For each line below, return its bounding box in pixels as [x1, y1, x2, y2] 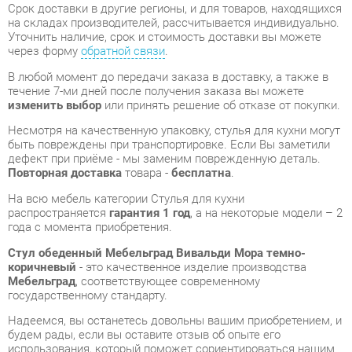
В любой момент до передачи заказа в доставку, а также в [7, 10, 315, 24]
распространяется [7, 141, 105, 155]
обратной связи [84, 310, 165, 324]
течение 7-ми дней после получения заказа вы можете [7, 24, 292, 38]
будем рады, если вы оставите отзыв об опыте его [7, 258, 269, 272]
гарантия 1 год [104, 141, 182, 155]
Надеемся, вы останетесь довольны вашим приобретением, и [7, 244, 328, 258]
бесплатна [163, 102, 222, 117]
